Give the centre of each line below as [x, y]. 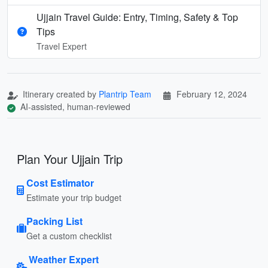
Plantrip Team [125, 94]
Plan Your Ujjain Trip [70, 159]
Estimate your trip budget [74, 197]
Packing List [54, 221]
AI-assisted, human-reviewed [74, 106]
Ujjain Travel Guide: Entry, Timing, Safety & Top [137, 17]
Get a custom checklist [69, 235]
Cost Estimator [60, 182]
